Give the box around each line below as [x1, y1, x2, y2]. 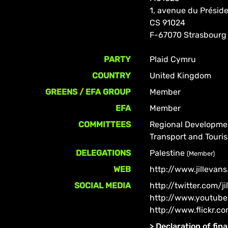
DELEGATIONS [76, 148, 131, 158]
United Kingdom [150, 71, 212, 80]
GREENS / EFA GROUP [45, 87, 131, 97]
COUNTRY [92, 71, 131, 80]
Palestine [150, 148, 187, 158]
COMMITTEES [78, 120, 131, 129]
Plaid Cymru [150, 54, 196, 64]
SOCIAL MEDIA [74, 181, 131, 190]
